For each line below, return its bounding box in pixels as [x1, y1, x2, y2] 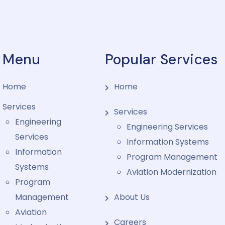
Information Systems [126, 136, 209, 148]
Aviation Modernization [126, 166, 216, 178]
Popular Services [104, 50, 218, 69]
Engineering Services [126, 121, 208, 133]
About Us [114, 191, 150, 203]
